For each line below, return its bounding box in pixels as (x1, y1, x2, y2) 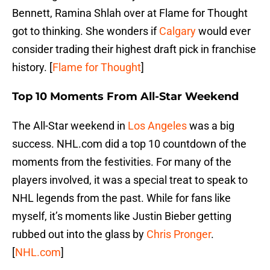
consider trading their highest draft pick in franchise (12, 43, 256, 56)
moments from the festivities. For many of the (12, 155, 231, 169)
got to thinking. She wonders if (12, 25, 159, 38)
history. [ (12, 61, 52, 74)
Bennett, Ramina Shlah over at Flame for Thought (12, 7, 248, 20)
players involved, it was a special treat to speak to (12, 174, 248, 187)
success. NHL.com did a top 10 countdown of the (12, 137, 246, 151)
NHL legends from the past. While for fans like (12, 192, 231, 205)
